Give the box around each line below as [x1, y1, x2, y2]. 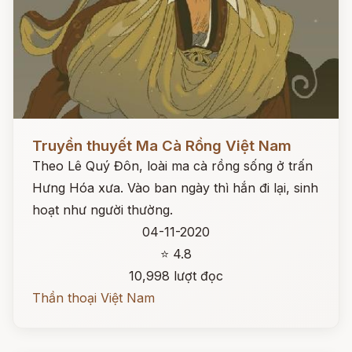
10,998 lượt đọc [129, 268, 223, 284]
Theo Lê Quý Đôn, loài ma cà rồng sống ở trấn [32, 158, 313, 174]
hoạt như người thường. [32, 202, 173, 218]
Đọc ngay [13, 126, 71, 141]
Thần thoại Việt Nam [32, 290, 155, 306]
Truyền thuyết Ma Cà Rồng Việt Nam [32, 137, 291, 155]
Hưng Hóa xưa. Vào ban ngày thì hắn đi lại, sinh [32, 180, 318, 196]
